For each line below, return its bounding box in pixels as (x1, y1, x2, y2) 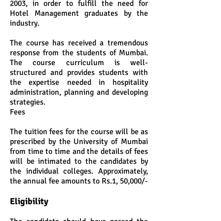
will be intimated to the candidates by (10, 156, 148, 166)
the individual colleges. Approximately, (10, 166, 148, 176)
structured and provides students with (10, 68, 148, 77)
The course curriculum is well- (10, 58, 148, 68)
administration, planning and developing (10, 87, 148, 97)
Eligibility (10, 196, 48, 207)
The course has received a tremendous (10, 38, 148, 48)
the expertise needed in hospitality (10, 77, 148, 87)
